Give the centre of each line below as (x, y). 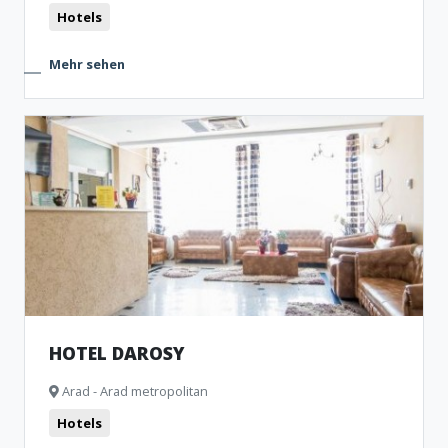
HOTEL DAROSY (117, 353)
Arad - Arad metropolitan (133, 391)
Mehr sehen (87, 64)
